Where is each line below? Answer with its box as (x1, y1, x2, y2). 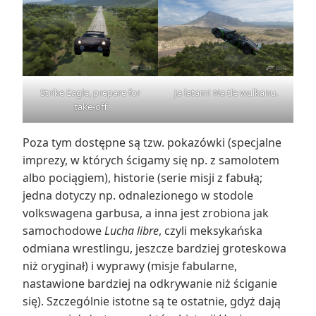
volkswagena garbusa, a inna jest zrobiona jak (23, 205, 269, 221)
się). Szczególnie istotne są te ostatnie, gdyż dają (23, 293, 281, 309)
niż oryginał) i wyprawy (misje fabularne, (23, 257, 237, 274)
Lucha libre (104, 222, 159, 238)
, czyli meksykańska (159, 222, 262, 238)
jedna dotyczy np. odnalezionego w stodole (23, 187, 253, 203)
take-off (73, 99, 107, 113)
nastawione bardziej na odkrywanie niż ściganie (23, 275, 277, 291)
